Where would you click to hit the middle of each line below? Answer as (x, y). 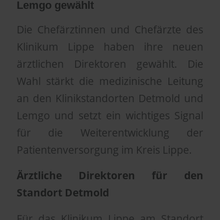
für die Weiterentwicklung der (110, 132)
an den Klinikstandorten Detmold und (110, 98)
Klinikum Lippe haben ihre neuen (110, 46)
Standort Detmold (63, 193)
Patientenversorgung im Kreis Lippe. (104, 150)
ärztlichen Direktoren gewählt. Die (110, 64)
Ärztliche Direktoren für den (110, 176)
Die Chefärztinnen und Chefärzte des (110, 29)
